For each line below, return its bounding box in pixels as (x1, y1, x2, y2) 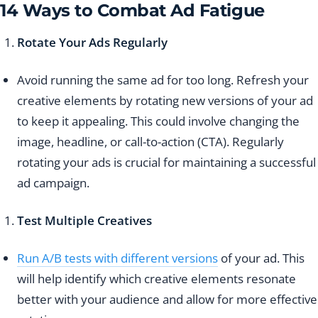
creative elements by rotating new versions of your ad (17, 92, 313, 109)
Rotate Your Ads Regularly (17, 34, 168, 51)
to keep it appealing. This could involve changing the (17, 113, 300, 130)
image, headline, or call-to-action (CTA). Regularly (17, 133, 284, 150)
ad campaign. (17, 175, 89, 192)
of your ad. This (218, 250, 305, 267)
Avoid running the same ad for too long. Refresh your (17, 72, 309, 89)
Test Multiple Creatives (17, 212, 152, 229)
